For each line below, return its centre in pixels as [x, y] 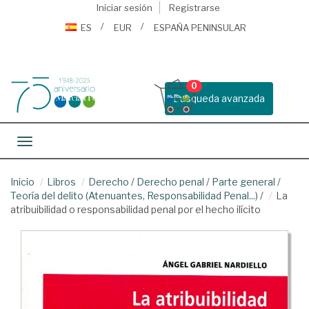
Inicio [22, 182]
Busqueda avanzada [219, 98]
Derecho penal [170, 182]
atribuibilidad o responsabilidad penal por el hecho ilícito [136, 209]
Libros [61, 182]
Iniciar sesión [124, 8]
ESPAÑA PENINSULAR [200, 28]
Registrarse [194, 8]
